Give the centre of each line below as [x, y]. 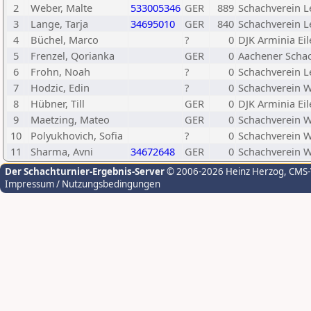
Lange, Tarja [59, 24]
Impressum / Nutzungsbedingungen [83, 184]
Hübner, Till [58, 103]
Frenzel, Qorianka [73, 56]
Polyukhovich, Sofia [77, 135]
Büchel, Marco [65, 40]
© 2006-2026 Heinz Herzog [224, 171]
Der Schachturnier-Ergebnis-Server [85, 171]
